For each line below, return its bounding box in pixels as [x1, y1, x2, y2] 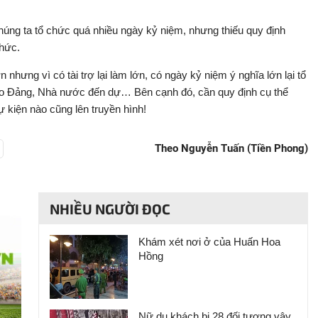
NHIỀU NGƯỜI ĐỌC [50, 199, 170, 217]
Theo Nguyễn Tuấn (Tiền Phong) [155, 142, 308, 155]
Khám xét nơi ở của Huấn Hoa [138, 235, 280, 248]
